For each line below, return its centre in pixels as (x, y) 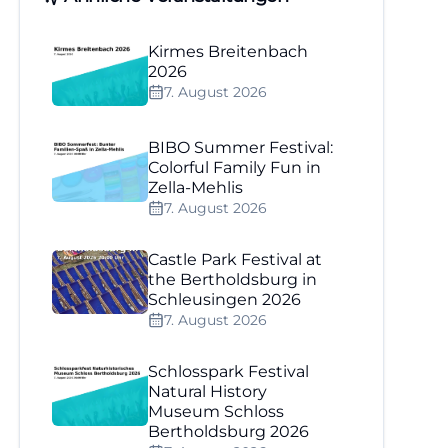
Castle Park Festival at (235, 259)
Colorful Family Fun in (235, 167)
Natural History (208, 391)
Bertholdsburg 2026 (229, 431)
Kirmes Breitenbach (228, 51)
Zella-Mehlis (196, 187)
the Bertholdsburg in (233, 279)
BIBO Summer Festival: (241, 147)
